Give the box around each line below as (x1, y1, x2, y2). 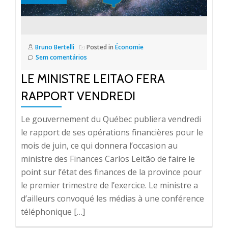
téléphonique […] (21, 206, 85, 217)
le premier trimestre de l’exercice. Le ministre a (21, 180, 198, 191)
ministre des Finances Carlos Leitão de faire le (21, 153, 195, 164)
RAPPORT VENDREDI (21, 89, 135, 103)
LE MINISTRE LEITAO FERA (21, 71, 165, 86)
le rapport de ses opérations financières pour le (21, 127, 203, 138)
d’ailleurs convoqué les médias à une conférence (21, 193, 204, 204)
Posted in (87, 43, 115, 51)
